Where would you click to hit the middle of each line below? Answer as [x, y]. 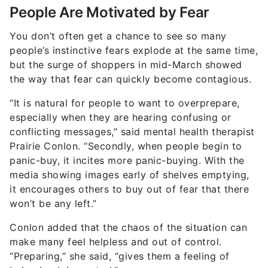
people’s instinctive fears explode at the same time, [134, 50]
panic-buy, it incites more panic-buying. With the [127, 160]
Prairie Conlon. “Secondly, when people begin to [126, 146]
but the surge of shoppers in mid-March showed [126, 65]
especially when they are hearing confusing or [121, 117]
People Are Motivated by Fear [109, 12]
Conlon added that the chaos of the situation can [128, 227]
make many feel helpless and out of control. [116, 242]
